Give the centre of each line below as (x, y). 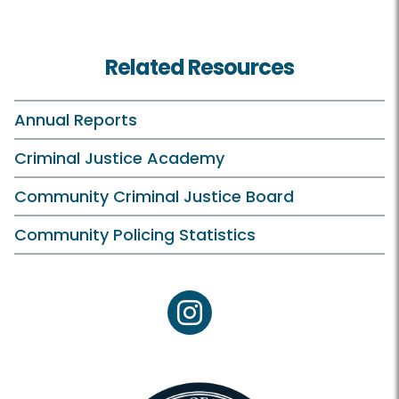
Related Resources (199, 68)
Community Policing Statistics (135, 235)
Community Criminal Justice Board (154, 197)
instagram (226, 322)
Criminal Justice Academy (119, 159)
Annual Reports (76, 120)
